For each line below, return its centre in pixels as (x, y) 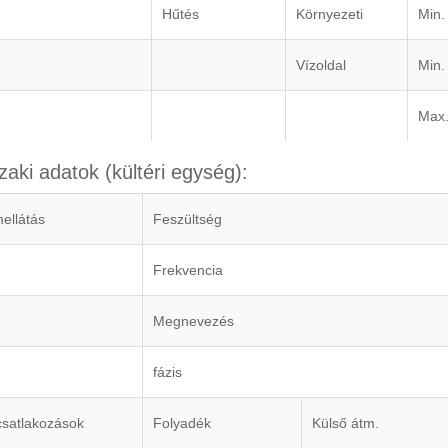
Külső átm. (345, 423)
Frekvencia (188, 270)
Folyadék (182, 423)
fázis (167, 372)
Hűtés (180, 14)
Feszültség (187, 219)
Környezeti (329, 14)
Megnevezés (193, 321)
